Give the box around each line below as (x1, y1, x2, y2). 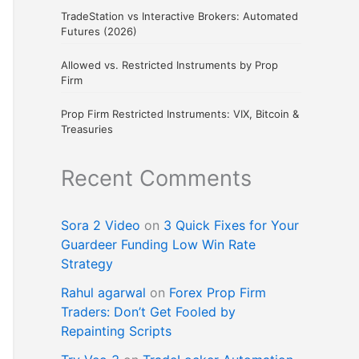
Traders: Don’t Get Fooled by (61, 304, 236, 321)
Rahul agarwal (61, 284, 146, 301)
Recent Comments (61, 165, 252, 192)
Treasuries (61, 123, 113, 136)
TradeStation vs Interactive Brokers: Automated (61, 10, 301, 23)
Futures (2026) (61, 25, 137, 38)
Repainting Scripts (61, 323, 171, 340)
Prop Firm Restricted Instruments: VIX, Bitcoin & (61, 107, 299, 121)
